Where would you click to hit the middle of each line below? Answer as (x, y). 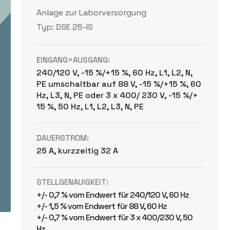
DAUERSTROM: (63, 138)
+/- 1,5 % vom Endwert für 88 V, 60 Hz (102, 206)
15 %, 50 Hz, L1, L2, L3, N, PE (90, 107)
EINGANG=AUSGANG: (73, 60)
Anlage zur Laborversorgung (92, 13)
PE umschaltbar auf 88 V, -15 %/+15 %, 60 (119, 84)
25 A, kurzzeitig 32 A (78, 151)
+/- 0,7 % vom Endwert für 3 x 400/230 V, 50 (115, 217)
